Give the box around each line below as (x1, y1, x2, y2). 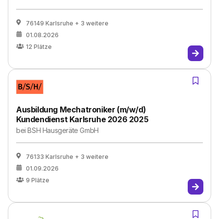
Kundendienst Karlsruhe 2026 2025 (16, 114, 149, 124)
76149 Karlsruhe (26, 20, 73, 27)
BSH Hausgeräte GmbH (27, 126, 99, 134)
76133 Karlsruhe (26, 153, 73, 160)
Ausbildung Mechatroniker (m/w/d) (16, 105, 146, 114)
